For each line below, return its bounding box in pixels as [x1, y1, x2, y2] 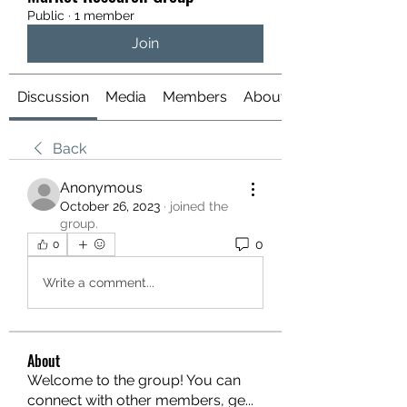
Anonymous [60, 179, 143, 196]
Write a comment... [43, 274, 154, 290]
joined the [170, 199, 228, 213]
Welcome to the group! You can [27, 372, 241, 389]
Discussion [17, 88, 89, 105]
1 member [74, 8, 134, 23]
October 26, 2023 [60, 199, 160, 213]
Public [27, 8, 65, 23]
